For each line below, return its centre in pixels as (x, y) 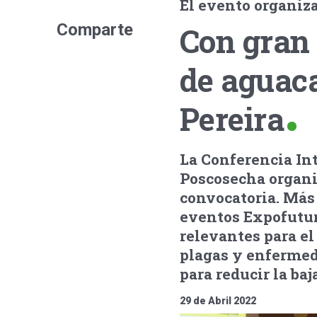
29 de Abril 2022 (218, 301)
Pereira (232, 119)
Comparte (95, 30)
